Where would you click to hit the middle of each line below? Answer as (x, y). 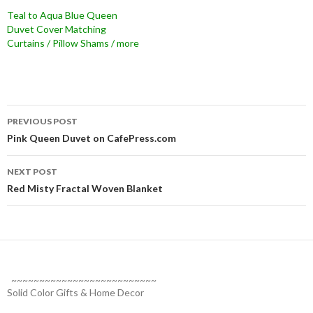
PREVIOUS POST (42, 121)
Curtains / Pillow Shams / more (73, 43)
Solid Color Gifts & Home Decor (75, 292)
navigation (50, 140)
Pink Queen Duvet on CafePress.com (92, 138)
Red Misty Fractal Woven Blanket (85, 188)
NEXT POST (32, 171)
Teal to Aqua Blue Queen (62, 15)
